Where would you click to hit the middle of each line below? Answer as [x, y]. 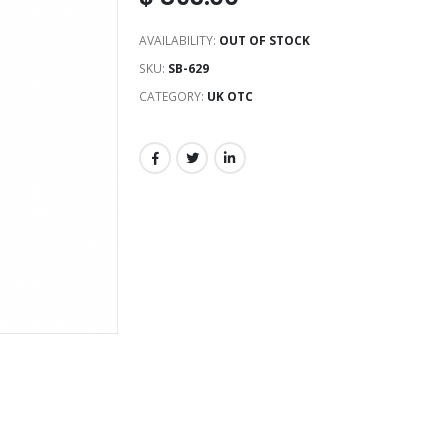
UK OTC [230, 97]
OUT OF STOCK [264, 41]
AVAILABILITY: [179, 41]
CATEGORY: [173, 97]
